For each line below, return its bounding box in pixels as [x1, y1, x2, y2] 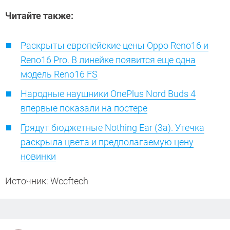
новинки [21, 151, 56, 162]
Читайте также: [5, 10, 75, 22]
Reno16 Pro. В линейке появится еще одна [21, 54, 196, 66]
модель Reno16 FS [21, 69, 98, 80]
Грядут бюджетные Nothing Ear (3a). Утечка [21, 122, 204, 133]
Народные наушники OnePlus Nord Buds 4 [21, 88, 196, 100]
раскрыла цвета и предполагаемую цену [21, 137, 194, 148]
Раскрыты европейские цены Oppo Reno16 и [21, 40, 208, 51]
